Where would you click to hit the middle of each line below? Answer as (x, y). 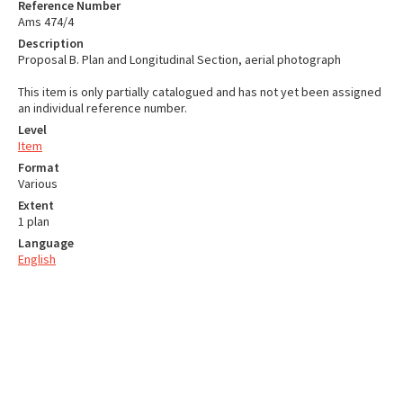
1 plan (34, 221)
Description (51, 43)
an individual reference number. (103, 108)
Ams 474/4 (46, 22)
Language (46, 243)
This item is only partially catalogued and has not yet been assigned (200, 92)
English (37, 259)
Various (38, 184)
